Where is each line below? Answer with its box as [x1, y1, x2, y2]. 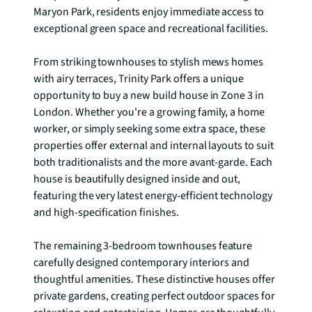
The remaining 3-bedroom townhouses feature [33, 238, 253, 253]
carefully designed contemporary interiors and [33, 255, 250, 270]
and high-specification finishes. [33, 205, 179, 220]
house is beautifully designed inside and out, [33, 171, 241, 187]
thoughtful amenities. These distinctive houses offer [33, 272, 275, 287]
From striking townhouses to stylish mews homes [33, 54, 264, 70]
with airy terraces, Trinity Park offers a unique [33, 71, 244, 86]
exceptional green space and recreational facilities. [33, 21, 268, 36]
